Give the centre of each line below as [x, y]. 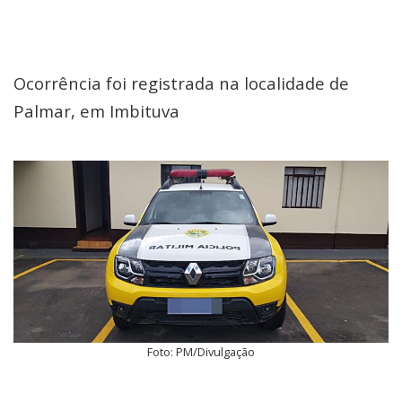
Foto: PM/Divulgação [201, 352]
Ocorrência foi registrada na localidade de [181, 83]
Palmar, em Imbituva [96, 111]
